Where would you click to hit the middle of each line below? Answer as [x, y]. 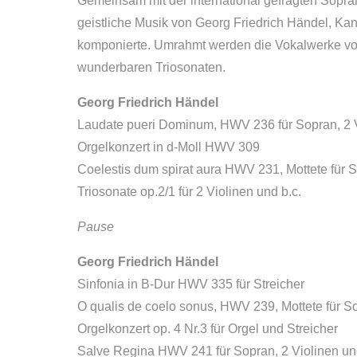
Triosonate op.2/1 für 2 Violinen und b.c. [189, 192]
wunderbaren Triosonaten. [151, 67]
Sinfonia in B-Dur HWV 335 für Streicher [191, 284]
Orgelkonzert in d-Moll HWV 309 [169, 147]
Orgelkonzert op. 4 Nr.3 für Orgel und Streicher [208, 329]
